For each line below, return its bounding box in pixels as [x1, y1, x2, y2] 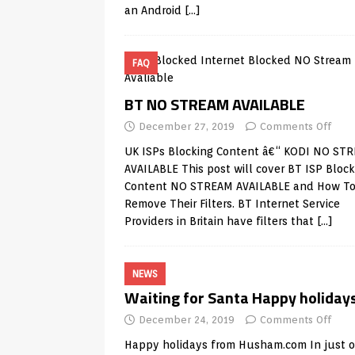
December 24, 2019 [139, 314, 235, 326]
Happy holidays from [124, 338, 239, 351]
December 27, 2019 [139, 120, 235, 132]
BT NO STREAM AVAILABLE [124, 92, 305, 116]
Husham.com [239, 338, 307, 351]
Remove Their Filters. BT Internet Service [124, 197, 340, 210]
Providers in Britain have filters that [124, 215, 317, 227]
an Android [124, 4, 185, 17]
